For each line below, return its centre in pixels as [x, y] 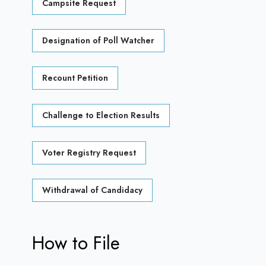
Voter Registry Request [89, 153]
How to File [76, 243]
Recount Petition [75, 78]
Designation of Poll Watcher [98, 40]
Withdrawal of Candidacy [92, 190]
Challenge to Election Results [101, 115]
